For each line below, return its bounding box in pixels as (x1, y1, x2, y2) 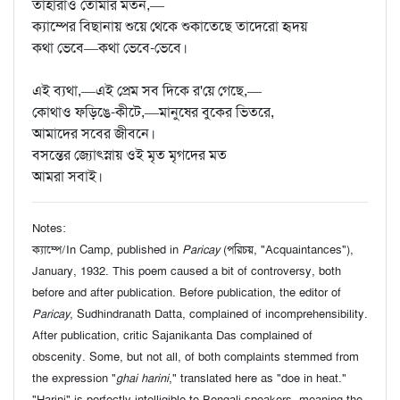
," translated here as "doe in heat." (169, 371, 346, 386)
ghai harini (116, 371, 169, 386)
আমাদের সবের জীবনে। (32, 124, 155, 143)
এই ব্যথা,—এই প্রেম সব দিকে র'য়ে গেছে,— (32, 81, 262, 100)
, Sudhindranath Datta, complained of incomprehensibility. (70, 306, 368, 321)
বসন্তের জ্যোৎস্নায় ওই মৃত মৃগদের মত (32, 146, 227, 164)
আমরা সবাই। (32, 167, 103, 186)
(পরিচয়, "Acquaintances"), (220, 242, 354, 257)
